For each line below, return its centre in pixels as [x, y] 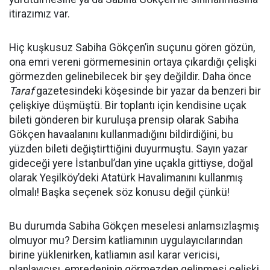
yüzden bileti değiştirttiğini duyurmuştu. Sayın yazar [128, 149]
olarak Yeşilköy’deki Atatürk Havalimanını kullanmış [126, 178]
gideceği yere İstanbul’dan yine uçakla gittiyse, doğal [131, 163]
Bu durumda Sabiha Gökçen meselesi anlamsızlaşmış [134, 226]
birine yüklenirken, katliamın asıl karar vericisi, [114, 255]
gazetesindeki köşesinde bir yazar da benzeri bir [147, 91]
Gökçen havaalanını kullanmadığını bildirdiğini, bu [121, 134]
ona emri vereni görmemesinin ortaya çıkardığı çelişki [133, 62]
